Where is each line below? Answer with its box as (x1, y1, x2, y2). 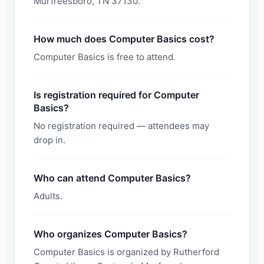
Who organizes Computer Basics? (34, 228, 187, 240)
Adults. (34, 190, 62, 202)
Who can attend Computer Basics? (34, 172, 191, 184)
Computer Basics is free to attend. (34, 51, 176, 62)
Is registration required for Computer (34, 89, 199, 101)
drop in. (34, 134, 65, 146)
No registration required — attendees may (34, 120, 209, 131)
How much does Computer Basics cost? (34, 33, 214, 45)
